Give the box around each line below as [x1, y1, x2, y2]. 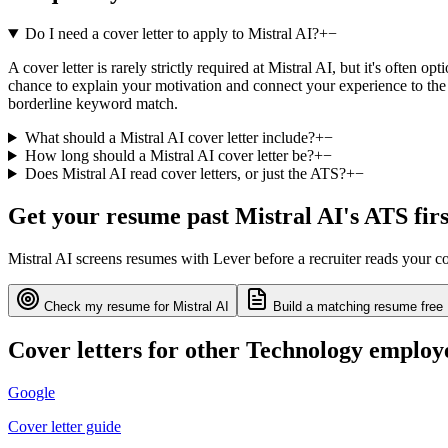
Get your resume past [8, 202, 235, 229]
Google [8, 383, 55, 401]
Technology [246, 336, 363, 363]
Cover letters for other [8, 336, 246, 363]
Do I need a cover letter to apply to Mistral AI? [24, 25, 319, 43]
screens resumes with [72, 249, 213, 267]
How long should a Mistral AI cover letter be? [24, 147, 314, 165]
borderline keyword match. [8, 95, 178, 113]
